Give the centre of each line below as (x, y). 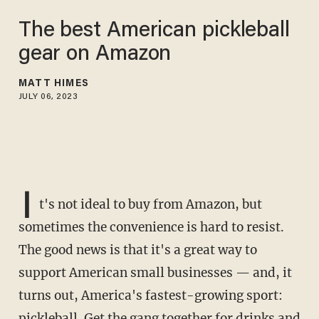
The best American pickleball (154, 31)
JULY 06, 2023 (48, 96)
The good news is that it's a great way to (137, 250)
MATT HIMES (53, 84)
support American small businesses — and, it (155, 273)
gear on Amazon (95, 54)
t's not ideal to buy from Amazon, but (150, 205)
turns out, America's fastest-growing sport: (150, 296)
